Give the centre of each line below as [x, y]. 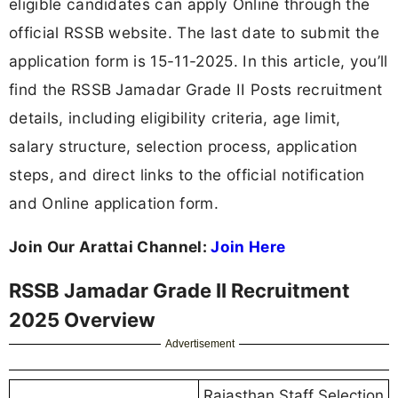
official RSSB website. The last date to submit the [195, 32]
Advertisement [200, 344]
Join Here [248, 247]
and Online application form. [114, 203]
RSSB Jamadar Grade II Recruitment [179, 291]
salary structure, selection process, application [183, 146]
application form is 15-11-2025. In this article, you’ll [199, 60]
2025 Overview [82, 320]
